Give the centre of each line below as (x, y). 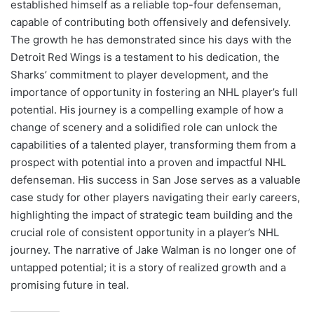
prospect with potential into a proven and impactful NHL (148, 163)
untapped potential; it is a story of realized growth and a (148, 268)
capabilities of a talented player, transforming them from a (153, 145)
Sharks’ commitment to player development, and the (139, 75)
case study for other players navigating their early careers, (155, 198)
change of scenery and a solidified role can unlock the (144, 128)
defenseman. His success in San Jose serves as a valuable (156, 180)
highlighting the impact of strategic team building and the (152, 215)
